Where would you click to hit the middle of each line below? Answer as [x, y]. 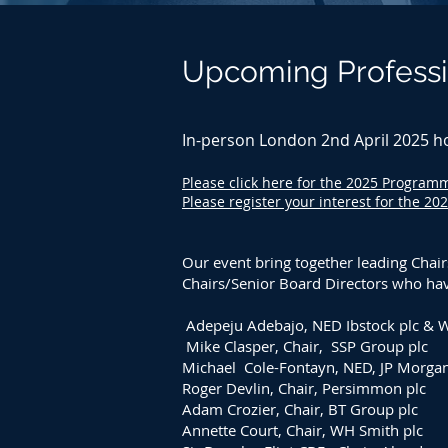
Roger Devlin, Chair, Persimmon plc [304, 388]
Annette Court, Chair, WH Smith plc [302, 430]
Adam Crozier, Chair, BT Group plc [300, 409]
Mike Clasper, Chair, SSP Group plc [305, 346]
